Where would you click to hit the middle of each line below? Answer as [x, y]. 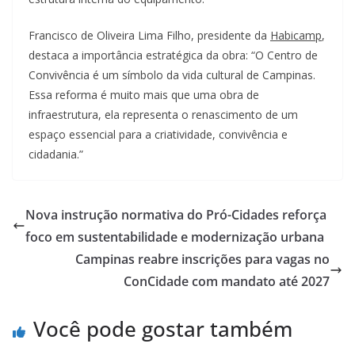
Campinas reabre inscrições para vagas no [202, 259]
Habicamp [296, 35]
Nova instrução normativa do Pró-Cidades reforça [176, 214]
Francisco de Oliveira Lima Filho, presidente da [149, 35]
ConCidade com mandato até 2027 [227, 281]
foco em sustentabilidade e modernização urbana [175, 237]
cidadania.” [56, 154]
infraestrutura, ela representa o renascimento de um [163, 114]
